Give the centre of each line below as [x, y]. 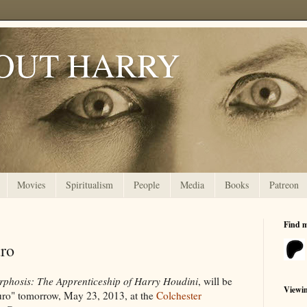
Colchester [179, 295]
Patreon [284, 185]
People [147, 185]
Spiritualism [89, 185]
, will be [215, 281]
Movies [31, 185]
